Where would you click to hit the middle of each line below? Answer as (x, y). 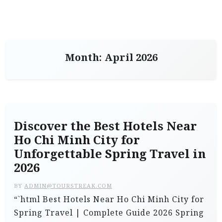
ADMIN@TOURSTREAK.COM (68, 186)
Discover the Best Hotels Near (105, 126)
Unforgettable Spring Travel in (110, 154)
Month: (84, 57)
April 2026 (131, 57)
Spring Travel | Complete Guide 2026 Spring (109, 213)
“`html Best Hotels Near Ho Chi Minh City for (109, 199)
